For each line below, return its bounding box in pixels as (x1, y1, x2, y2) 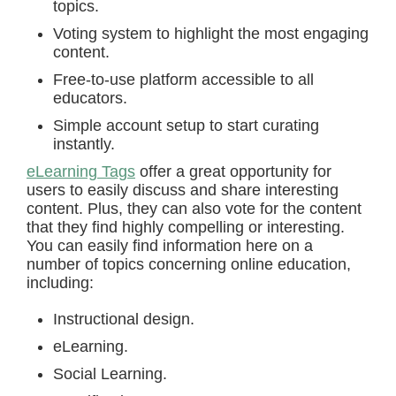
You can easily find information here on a (27, 237, 313, 255)
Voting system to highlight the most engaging (53, 25, 369, 42)
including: (27, 274, 94, 292)
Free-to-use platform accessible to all (53, 71, 314, 88)
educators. (53, 89, 127, 107)
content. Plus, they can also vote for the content (27, 200, 362, 217)
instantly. (53, 135, 115, 153)
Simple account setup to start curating (53, 117, 319, 134)
